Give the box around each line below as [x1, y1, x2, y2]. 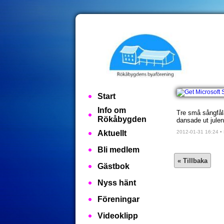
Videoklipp [97, 211, 138, 220]
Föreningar [97, 195, 139, 203]
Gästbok [97, 162, 129, 170]
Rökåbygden [97, 115, 146, 123]
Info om [97, 106, 126, 114]
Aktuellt [97, 129, 126, 137]
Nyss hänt [97, 178, 136, 187]
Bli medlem [97, 145, 139, 154]
